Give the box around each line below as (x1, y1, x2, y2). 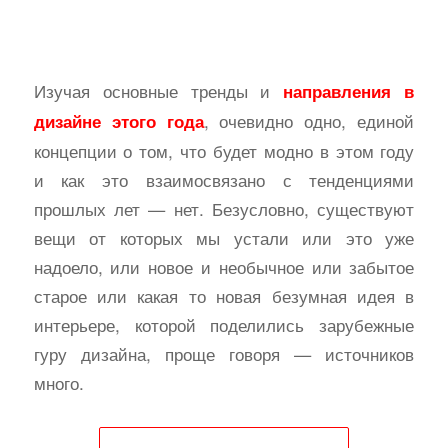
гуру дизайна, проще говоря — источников (33, 341, 415, 367)
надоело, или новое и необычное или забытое (33, 254, 415, 280)
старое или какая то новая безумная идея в (33, 283, 415, 309)
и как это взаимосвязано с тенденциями (33, 167, 415, 193)
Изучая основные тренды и (33, 78, 284, 104)
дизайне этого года (33, 109, 204, 134)
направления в (283, 79, 415, 104)
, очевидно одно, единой (203, 108, 415, 134)
